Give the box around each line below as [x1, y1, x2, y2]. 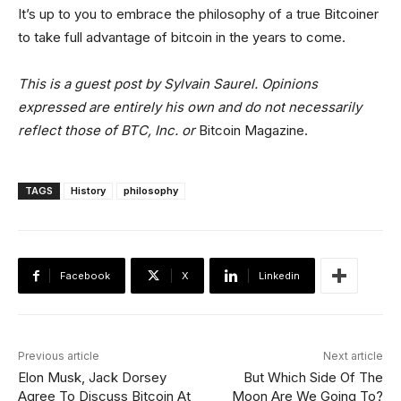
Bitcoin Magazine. [199, 122, 308, 139]
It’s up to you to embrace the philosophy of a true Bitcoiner [18, 5, 379, 22]
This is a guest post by [18, 75, 164, 92]
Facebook [60, 269, 110, 282]
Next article [322, 349, 383, 363]
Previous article [18, 349, 99, 363]
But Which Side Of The [243, 369, 383, 386]
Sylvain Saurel [164, 75, 254, 92]
